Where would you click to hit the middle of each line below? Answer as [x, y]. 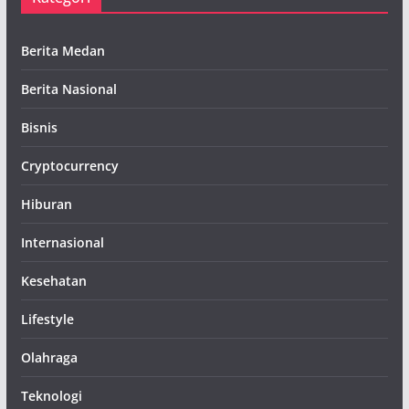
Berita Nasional [68, 89]
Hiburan [46, 204]
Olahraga [49, 357]
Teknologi [51, 396]
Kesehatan [53, 281]
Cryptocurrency [69, 166]
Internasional [62, 242]
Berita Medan [63, 51]
